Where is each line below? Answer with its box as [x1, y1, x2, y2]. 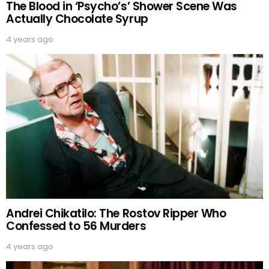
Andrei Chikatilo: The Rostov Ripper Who [6, 205, 226, 222]
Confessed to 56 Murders [6, 218, 147, 235]
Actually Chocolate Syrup [6, 10, 148, 27]
